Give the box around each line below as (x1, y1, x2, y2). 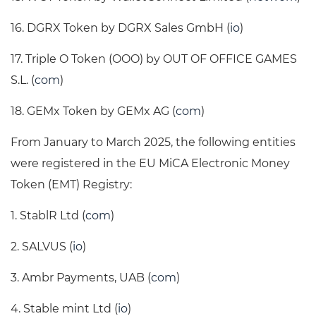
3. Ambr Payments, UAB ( (11, 271, 151, 285)
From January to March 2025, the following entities (11, 135, 296, 150)
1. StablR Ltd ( (11, 209, 85, 223)
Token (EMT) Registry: (11, 178, 132, 192)
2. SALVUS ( (11, 240, 73, 254)
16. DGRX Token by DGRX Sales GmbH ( (11, 21, 230, 35)
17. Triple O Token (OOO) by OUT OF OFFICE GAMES (11, 52, 297, 66)
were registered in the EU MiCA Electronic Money (11, 157, 290, 171)
